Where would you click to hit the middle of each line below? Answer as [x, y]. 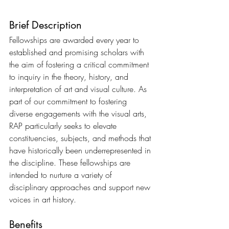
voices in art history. [43, 200]
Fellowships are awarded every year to [75, 40]
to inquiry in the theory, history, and [70, 77]
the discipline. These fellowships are [71, 163]
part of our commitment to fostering [69, 101]
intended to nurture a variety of [62, 175]
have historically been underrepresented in [81, 151]
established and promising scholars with [78, 52]
